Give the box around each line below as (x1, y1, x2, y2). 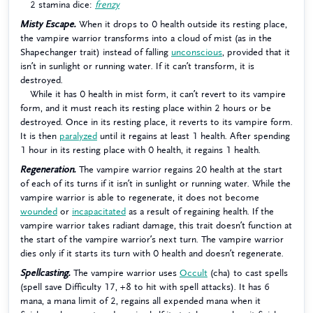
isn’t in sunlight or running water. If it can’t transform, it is (20, 61, 254, 71)
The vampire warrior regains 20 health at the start (76, 165, 282, 174)
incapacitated (72, 207, 126, 216)
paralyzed (59, 131, 97, 140)
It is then (20, 131, 59, 140)
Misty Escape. (20, 20, 76, 29)
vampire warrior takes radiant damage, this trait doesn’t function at (20, 221, 292, 230)
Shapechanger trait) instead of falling (20, 48, 171, 57)
